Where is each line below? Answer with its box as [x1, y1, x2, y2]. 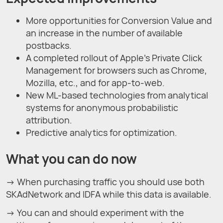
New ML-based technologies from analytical [26, 89, 208, 102]
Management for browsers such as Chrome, [26, 64, 207, 77]
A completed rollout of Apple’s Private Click [26, 52, 202, 64]
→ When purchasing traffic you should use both [6, 175, 205, 188]
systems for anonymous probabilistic [26, 102, 178, 114]
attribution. [26, 114, 72, 126]
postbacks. [26, 39, 72, 52]
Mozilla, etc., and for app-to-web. [26, 77, 165, 89]
